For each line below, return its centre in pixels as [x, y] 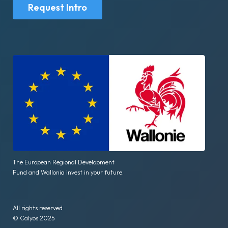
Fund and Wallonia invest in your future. [68, 172]
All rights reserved [38, 208]
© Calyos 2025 [34, 218]
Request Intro [58, 7]
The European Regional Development [64, 162]
